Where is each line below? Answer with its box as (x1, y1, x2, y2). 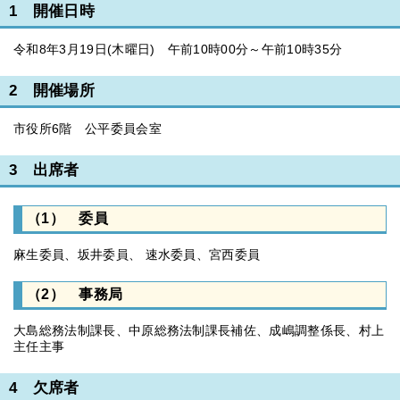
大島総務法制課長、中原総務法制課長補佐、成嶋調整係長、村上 (13, 323, 385, 337)
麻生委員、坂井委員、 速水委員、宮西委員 (13, 247, 261, 262)
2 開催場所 (9, 82, 95, 99)
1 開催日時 (9, 3, 95, 20)
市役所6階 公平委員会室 (13, 121, 162, 136)
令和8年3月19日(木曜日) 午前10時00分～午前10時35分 (13, 42, 343, 56)
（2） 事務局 (27, 286, 123, 302)
